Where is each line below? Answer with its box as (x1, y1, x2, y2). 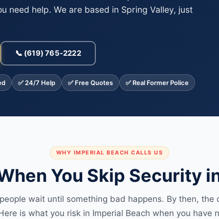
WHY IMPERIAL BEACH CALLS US (56, 149, 163, 156)
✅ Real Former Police (126, 79, 189, 87)
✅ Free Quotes (68, 79, 113, 87)
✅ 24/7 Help (18, 79, 55, 87)
